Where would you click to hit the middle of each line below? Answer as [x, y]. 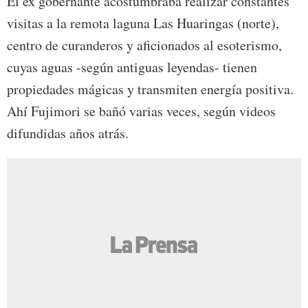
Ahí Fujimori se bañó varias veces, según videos [141, 111]
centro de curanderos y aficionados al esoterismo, [144, 45]
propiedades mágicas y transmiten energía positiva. [150, 89]
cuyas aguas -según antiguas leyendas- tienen [132, 67]
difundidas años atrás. [68, 133]
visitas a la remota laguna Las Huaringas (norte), [143, 23]
